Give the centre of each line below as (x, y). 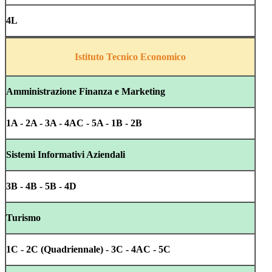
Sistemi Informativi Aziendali (66, 155)
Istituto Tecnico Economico (130, 56)
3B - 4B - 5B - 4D (41, 186)
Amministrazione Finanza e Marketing (86, 92)
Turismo (23, 218)
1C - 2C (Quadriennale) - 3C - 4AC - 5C (88, 250)
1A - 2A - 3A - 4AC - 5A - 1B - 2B (74, 123)
